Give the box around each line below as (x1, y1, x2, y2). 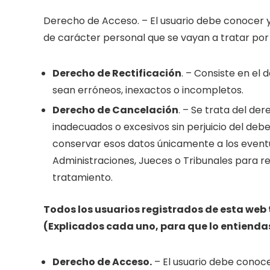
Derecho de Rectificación (52, 66, 181, 80)
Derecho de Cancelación (52, 103, 178, 117)
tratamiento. (52, 171, 113, 184)
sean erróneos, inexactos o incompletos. (52, 83, 243, 97)
